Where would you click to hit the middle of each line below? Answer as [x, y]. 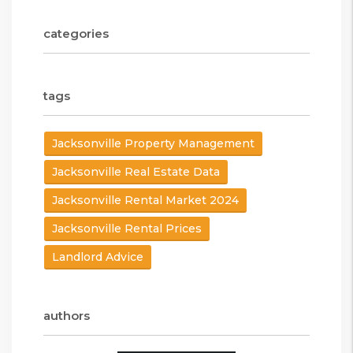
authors [67, 315]
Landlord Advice [98, 256]
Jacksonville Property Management [153, 143]
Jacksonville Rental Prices [127, 228]
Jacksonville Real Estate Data [136, 171]
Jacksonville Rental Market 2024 [145, 200]
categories [76, 33]
